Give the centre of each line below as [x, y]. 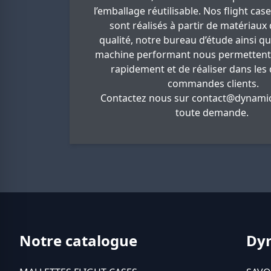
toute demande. [213, 113]
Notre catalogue [78, 240]
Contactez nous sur [146, 98]
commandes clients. [213, 83]
